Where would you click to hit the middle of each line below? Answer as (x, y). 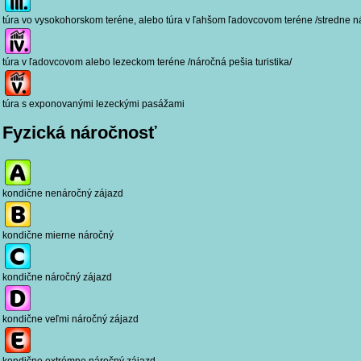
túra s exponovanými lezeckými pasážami (93, 104)
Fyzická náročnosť (80, 133)
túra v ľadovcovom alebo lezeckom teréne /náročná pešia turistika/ (149, 62)
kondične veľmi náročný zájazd (71, 319)
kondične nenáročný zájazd (63, 193)
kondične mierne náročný (58, 235)
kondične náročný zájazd (57, 277)
